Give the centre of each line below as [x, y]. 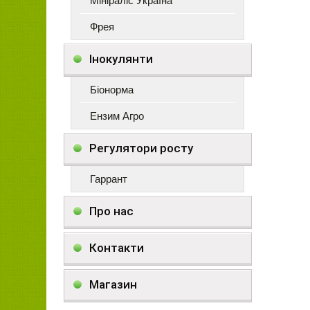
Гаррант [109, 179]
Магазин [113, 284]
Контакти [117, 248]
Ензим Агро [117, 116]
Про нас [111, 211]
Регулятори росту [141, 148]
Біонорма [112, 90]
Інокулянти [121, 59]
